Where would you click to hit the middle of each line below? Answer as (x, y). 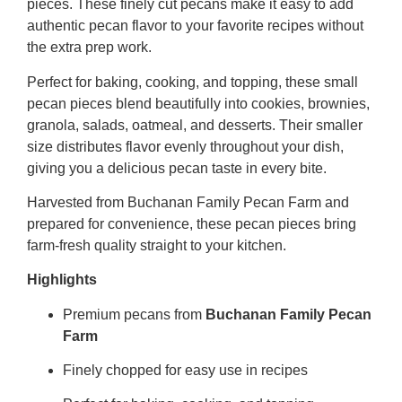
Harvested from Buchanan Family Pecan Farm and (188, 202)
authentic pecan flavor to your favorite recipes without (195, 26)
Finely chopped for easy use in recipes (185, 371)
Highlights (62, 280)
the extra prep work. (89, 48)
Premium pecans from (134, 314)
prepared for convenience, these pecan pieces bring (192, 223)
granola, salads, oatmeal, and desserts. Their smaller (195, 125)
